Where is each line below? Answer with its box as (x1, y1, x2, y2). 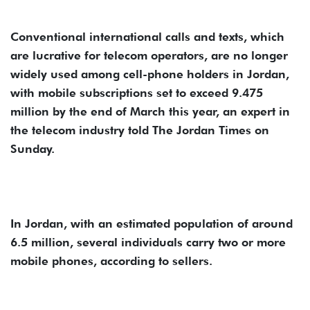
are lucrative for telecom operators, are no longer (10, 48, 288, 62)
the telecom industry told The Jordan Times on (10, 122, 269, 137)
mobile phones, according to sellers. (10, 253, 212, 268)
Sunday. (10, 141, 55, 156)
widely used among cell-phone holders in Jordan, (10, 66, 289, 81)
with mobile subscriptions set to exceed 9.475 (10, 85, 263, 100)
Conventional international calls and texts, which (10, 29, 284, 44)
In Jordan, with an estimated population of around (10, 216, 293, 230)
